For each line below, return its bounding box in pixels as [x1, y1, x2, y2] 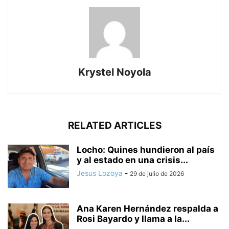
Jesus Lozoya [77, 169, 123, 178]
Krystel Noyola [78, 66, 151, 79]
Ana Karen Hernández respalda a [77, 203, 218, 214]
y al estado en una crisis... [77, 155, 188, 166]
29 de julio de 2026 [130, 170, 184, 178]
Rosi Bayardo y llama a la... [77, 214, 190, 224]
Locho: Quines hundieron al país [77, 145, 215, 155]
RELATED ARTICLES [67, 120, 162, 132]
